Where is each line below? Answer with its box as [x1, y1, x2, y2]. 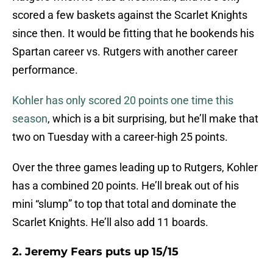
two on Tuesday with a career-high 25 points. [12, 130, 228, 144]
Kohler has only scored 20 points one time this [12, 94, 233, 107]
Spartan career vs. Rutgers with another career [12, 45, 238, 58]
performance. [12, 63, 78, 77]
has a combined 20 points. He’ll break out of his [12, 179, 239, 193]
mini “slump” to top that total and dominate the [12, 197, 236, 211]
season [12, 112, 48, 126]
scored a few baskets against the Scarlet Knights [12, 9, 247, 22]
